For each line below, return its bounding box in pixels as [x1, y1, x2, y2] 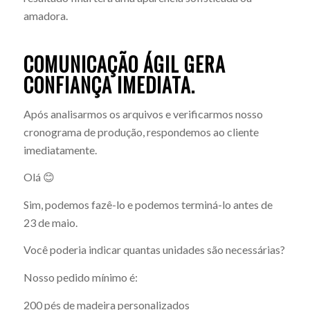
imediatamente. [23, 143, 97, 156]
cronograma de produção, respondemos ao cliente [23, 125, 259, 138]
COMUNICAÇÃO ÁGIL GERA [23, 50, 226, 79]
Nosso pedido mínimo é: [23, 271, 138, 284]
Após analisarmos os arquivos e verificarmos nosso [23, 107, 263, 120]
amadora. [23, 9, 68, 23]
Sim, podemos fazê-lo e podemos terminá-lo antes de [23, 197, 273, 211]
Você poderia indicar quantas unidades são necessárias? [23, 243, 285, 257]
